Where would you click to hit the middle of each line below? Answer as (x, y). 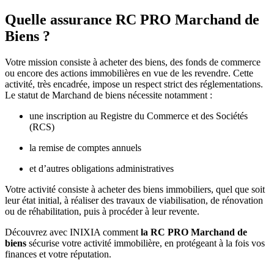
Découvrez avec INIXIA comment (73, 232)
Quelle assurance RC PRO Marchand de (132, 19)
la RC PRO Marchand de (194, 232)
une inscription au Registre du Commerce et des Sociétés (139, 116)
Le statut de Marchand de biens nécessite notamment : (109, 95)
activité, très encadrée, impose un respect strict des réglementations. (134, 84)
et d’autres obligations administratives (102, 168)
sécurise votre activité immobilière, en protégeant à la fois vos (146, 243)
